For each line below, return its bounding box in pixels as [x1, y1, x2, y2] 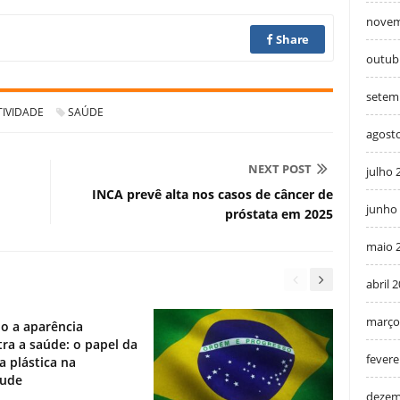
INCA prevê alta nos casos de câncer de [92, 185, 333, 203]
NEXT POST [248, 160, 312, 177]
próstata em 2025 [225, 204, 333, 222]
